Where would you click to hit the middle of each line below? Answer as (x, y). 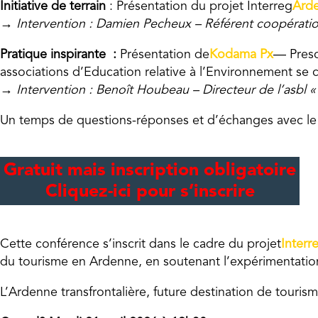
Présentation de (163, 55)
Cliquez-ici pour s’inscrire (150, 192)
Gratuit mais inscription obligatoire (150, 171)
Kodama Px (241, 55)
